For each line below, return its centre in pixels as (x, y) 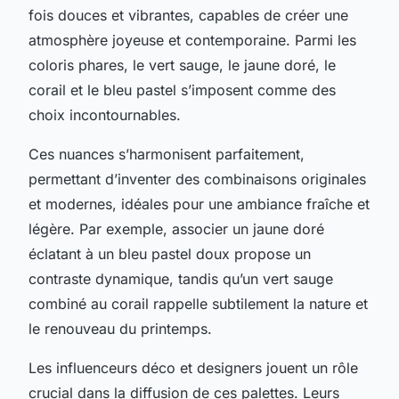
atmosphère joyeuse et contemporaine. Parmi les (192, 40)
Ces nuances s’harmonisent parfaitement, (167, 154)
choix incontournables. (105, 114)
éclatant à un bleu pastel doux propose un (170, 253)
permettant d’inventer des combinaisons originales (197, 179)
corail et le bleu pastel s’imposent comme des (182, 90)
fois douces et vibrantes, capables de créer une (188, 15)
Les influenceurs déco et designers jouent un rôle (193, 367)
